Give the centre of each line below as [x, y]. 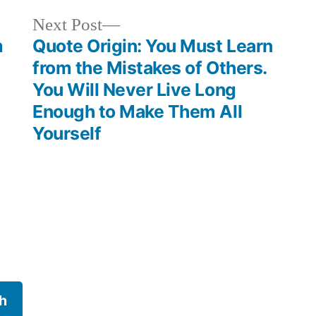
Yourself [67, 133]
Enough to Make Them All [138, 111]
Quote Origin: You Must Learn [153, 45]
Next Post [68, 25]
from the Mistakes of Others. [150, 67]
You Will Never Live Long [134, 89]
